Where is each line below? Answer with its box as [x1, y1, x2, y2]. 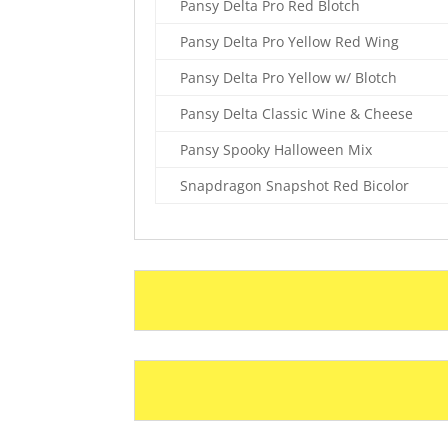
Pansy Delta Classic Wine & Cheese [180, 104, 414, 124]
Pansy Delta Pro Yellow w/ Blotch [180, 68, 398, 88]
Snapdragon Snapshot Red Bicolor [180, 176, 410, 196]
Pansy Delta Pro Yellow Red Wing [180, 32, 400, 52]
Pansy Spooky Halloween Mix [180, 140, 373, 160]
